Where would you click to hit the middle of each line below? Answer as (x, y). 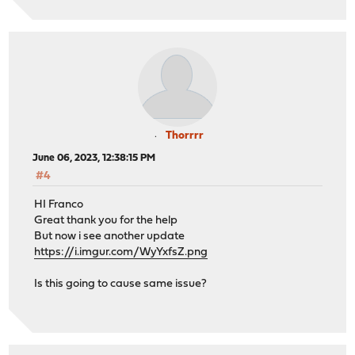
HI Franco (59, 205)
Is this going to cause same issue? (121, 284)
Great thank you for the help (106, 221)
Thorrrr (185, 136)
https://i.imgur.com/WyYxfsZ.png (121, 253)
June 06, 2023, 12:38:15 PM (94, 158)
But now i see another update (110, 237)
